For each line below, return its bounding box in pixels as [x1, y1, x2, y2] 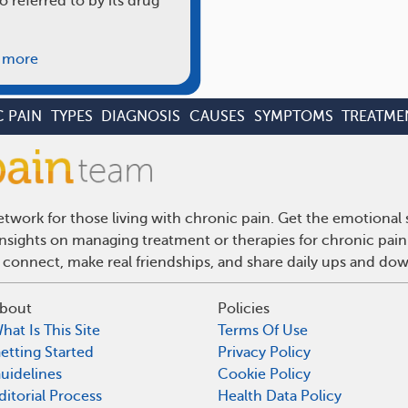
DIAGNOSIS [101, 108, 181, 125]
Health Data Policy [218, 387, 342, 404]
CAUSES [189, 108, 245, 125]
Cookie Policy [218, 365, 311, 382]
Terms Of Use [218, 321, 308, 339]
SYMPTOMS [253, 108, 333, 125]
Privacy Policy [218, 343, 311, 361]
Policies [218, 300, 270, 317]
